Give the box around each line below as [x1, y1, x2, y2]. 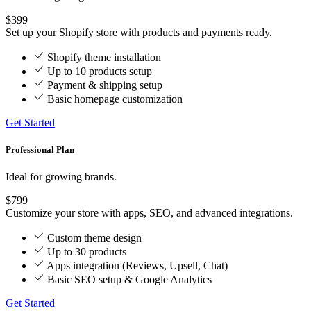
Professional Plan [6, 144, 74, 155]
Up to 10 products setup [47, 65, 152, 77]
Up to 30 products [47, 246, 126, 258]
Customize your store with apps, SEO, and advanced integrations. [6, 207, 293, 219]
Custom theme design [47, 232, 142, 244]
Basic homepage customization [47, 92, 183, 105]
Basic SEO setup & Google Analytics [47, 274, 212, 286]
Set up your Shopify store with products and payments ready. [6, 26, 272, 38]
